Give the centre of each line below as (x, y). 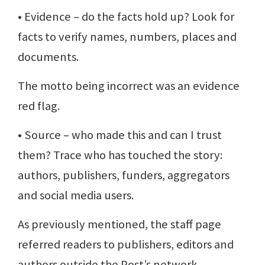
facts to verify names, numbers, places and (127, 37)
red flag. (39, 106)
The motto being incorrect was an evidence (129, 86)
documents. (48, 57)
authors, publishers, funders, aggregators (124, 175)
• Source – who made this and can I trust (120, 135)
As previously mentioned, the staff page (119, 224)
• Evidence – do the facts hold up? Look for (126, 17)
